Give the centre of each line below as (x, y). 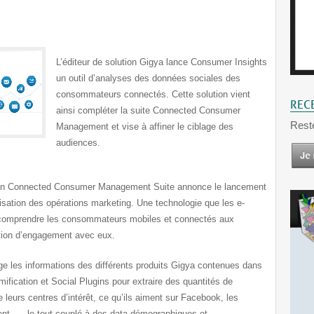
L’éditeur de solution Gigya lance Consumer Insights (162, 62)
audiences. (78, 143)
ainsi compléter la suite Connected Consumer (148, 110)
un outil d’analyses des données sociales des (148, 78)
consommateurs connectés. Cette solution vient (153, 94)
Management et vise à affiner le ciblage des (145, 127)
